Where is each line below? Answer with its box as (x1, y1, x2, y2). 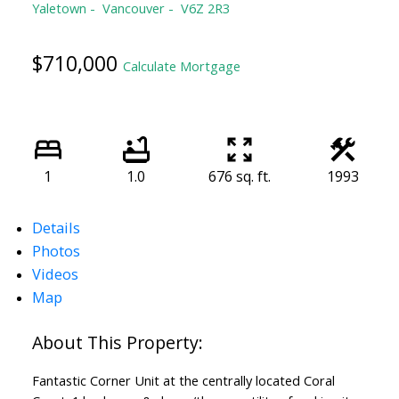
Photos (31, 240, 80, 262)
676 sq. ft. (208, 167, 271, 187)
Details (31, 217, 80, 239)
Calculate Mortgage (122, 57, 240, 76)
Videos (31, 264, 78, 285)
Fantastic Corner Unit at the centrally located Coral (31, 371, 335, 390)
